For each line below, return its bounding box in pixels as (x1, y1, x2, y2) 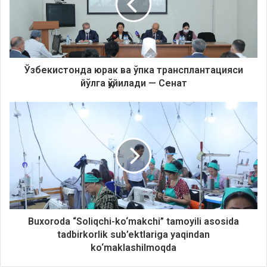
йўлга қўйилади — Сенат (80, 77, 187, 89)
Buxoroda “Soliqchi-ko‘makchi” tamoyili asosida (28, 216, 239, 227)
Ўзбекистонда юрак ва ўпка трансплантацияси (24, 64, 243, 76)
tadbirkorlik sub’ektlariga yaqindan (57, 229, 210, 240)
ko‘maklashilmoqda (91, 242, 176, 253)
